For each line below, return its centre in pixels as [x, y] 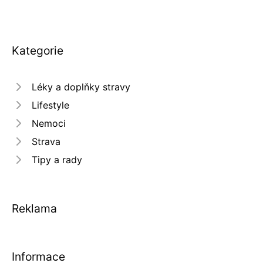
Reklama [34, 208]
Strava [46, 141]
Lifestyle [50, 105]
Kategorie [38, 50]
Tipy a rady [57, 159]
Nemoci [49, 123]
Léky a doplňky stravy [81, 87]
